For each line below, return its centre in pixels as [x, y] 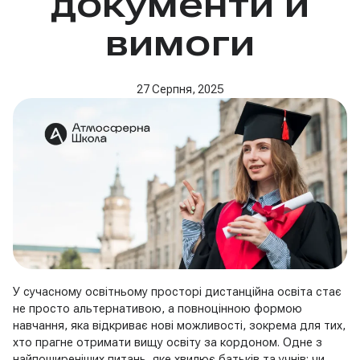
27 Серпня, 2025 [180, 90]
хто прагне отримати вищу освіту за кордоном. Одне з [168, 342]
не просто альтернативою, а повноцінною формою [157, 308]
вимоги [180, 43]
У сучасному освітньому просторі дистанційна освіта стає [177, 291]
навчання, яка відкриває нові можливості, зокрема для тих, [179, 325]
